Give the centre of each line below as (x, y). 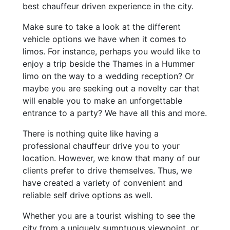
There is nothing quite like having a (91, 133)
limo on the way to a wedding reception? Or (108, 76)
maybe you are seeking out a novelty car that (111, 88)
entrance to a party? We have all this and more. (115, 113)
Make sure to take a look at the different (102, 26)
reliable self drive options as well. (88, 195)
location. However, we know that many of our (111, 158)
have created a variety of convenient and (103, 183)
